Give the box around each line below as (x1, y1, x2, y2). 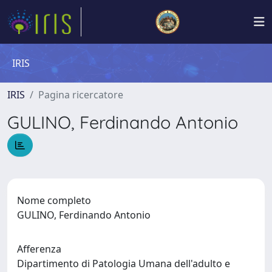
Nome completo (17, 193, 91, 207)
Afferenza (17, 242, 61, 256)
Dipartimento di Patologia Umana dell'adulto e (17, 256, 230, 270)
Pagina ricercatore (38, 88, 123, 101)
